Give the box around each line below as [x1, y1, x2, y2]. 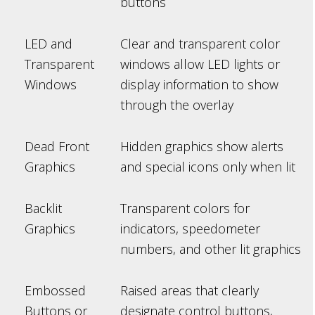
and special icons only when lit [120, 158, 295, 176]
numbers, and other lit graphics [120, 240, 301, 258]
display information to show [120, 76, 278, 94]
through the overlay [120, 96, 233, 114]
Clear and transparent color [120, 35, 280, 53]
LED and [25, 35, 72, 53]
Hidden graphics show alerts [120, 138, 283, 155]
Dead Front [25, 138, 89, 155]
